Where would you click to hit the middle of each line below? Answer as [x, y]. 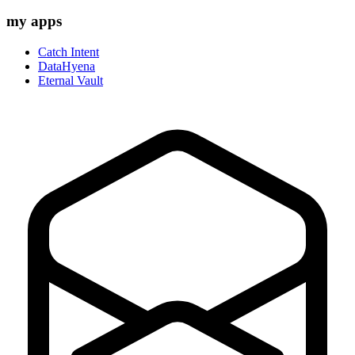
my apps [34, 21]
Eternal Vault [71, 80]
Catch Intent [69, 52]
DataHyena [67, 66]
